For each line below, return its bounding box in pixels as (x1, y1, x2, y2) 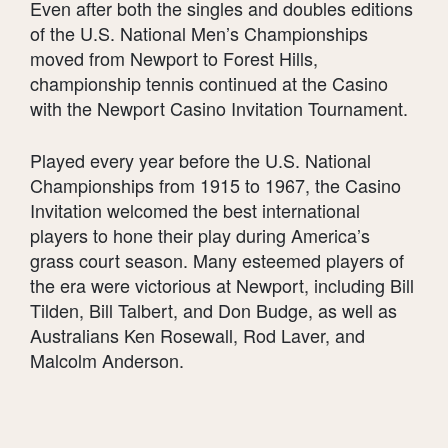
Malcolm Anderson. (30, 347, 184, 374)
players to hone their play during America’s (30, 222, 370, 249)
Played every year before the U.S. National (30, 147, 371, 174)
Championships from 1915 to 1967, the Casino (30, 172, 401, 199)
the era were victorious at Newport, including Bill (30, 272, 414, 299)
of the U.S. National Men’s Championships (30, 20, 368, 47)
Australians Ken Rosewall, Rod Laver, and (30, 322, 365, 349)
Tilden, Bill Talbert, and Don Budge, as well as (30, 297, 397, 324)
